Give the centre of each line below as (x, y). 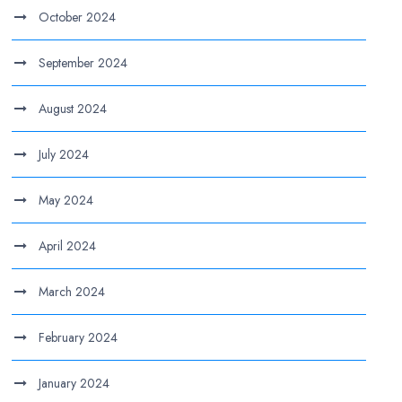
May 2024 (66, 200)
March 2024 (72, 292)
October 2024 (78, 17)
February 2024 (79, 337)
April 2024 (68, 246)
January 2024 (74, 383)
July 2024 (64, 154)
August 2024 (73, 109)
